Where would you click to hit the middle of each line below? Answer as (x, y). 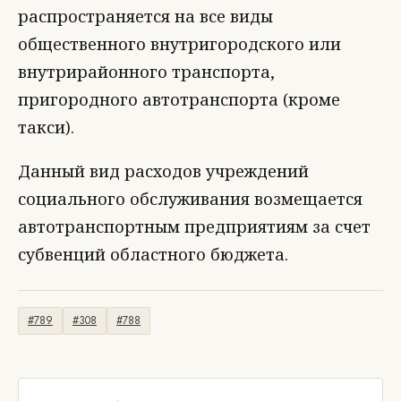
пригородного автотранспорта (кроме (179, 99)
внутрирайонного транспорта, (146, 72)
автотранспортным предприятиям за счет (194, 226)
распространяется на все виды (145, 16)
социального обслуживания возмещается (190, 199)
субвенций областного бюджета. (153, 254)
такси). (46, 127)
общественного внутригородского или (179, 44)
